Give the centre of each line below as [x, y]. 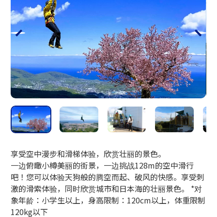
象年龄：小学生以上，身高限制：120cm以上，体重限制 [108, 200]
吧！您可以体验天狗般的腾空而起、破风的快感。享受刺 [108, 177]
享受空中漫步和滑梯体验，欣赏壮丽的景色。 [88, 153]
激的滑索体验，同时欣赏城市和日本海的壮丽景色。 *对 [107, 188]
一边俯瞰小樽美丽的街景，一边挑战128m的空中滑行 [102, 165]
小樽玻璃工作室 [36, 8]
